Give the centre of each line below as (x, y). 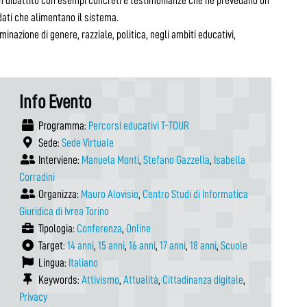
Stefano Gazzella (176, 160)
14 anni (80, 246)
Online (138, 229)
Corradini (37, 177)
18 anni (203, 246)
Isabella (229, 160)
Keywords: (59, 280)
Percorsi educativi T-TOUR (138, 126)
